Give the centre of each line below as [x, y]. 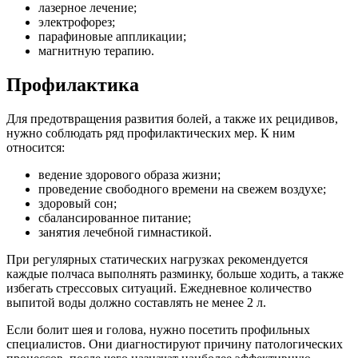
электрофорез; [77, 22]
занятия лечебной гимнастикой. [125, 233]
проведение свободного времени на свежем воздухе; [182, 189]
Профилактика [73, 85]
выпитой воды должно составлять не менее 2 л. [136, 303]
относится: [36, 148]
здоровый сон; [78, 204]
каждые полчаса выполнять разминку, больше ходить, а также [175, 274]
